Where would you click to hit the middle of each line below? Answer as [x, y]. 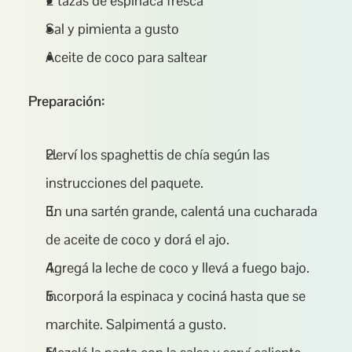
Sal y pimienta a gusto [112, 29]
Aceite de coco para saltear [126, 57]
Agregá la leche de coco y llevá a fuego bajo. [178, 268]
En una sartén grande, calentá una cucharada [181, 211]
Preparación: [66, 101]
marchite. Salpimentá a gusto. [136, 324]
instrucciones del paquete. [125, 183]
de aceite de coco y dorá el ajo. [137, 239]
